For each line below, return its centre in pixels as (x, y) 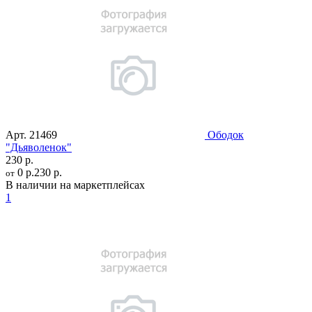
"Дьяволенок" (39, 147)
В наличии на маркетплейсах (75, 185)
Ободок (226, 134)
